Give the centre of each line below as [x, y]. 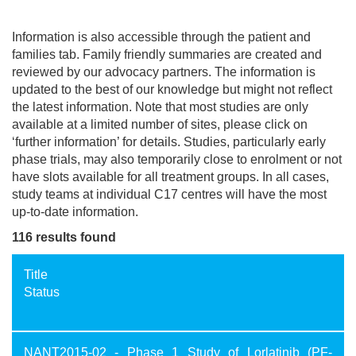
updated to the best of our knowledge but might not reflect [172, 90]
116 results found [64, 238]
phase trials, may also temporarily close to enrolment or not [177, 160]
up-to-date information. [75, 212]
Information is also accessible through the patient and [161, 37]
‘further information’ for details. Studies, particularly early [169, 142]
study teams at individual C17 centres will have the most [169, 195]
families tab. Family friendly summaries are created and [167, 55]
